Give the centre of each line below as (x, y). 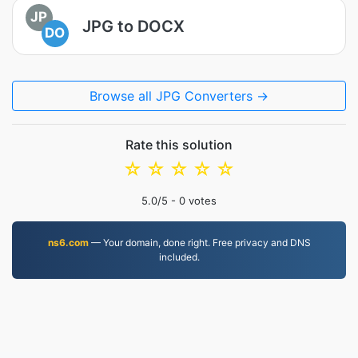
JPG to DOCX (133, 26)
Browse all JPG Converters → (179, 96)
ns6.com (68, 243)
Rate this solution (179, 145)
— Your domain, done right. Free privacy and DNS (199, 243)
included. (179, 257)
